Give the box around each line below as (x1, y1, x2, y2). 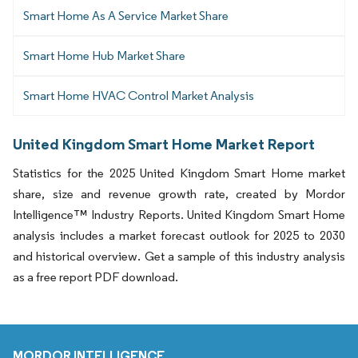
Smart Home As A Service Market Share (23, 7, 229, 23)
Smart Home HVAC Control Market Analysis (23, 87, 254, 103)
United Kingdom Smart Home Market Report (13, 133, 315, 153)
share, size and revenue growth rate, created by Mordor (13, 185, 345, 201)
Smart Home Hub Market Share (23, 47, 185, 63)
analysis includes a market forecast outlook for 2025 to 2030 (13, 227, 345, 243)
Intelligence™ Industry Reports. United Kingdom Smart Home (13, 206, 345, 222)
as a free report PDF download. (13, 268, 178, 284)
